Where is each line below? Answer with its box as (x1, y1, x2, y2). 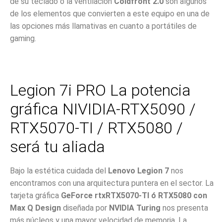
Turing (136, 203, 161, 213)
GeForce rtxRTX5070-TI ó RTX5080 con (59, 191, 207, 201)
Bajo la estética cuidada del (10, 166, 108, 176)
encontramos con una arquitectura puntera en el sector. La (10, 178, 214, 188)
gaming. (10, 33, 36, 43)
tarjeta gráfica (10, 191, 59, 201)
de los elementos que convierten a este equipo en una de (10, 8, 210, 18)
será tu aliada (10, 137, 105, 157)
